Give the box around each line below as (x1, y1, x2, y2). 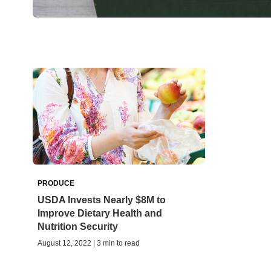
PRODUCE (38, 179, 74, 188)
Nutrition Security (38, 221, 118, 232)
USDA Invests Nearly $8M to (38, 195, 166, 206)
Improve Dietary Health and (38, 208, 162, 219)
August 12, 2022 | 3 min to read (38, 239, 140, 248)
